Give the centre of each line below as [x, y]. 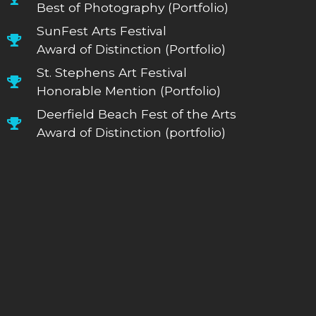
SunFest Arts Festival [102, 30]
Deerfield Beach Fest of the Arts [137, 114]
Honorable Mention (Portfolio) [129, 90]
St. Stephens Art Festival [112, 72]
